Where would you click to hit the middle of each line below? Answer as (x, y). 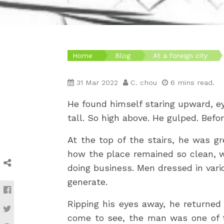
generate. (87, 181)
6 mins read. (191, 82)
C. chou (145, 82)
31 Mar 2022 (98, 82)
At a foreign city (180, 55)
